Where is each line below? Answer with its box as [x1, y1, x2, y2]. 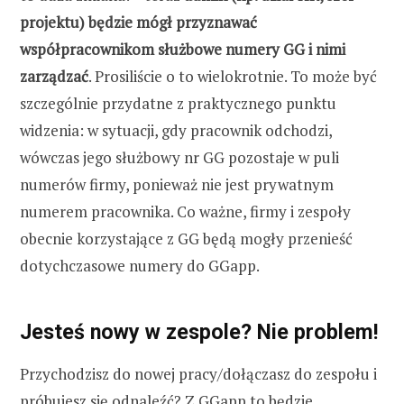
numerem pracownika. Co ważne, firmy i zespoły [20, 201, 351, 223]
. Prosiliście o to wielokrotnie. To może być [88, 66, 377, 87]
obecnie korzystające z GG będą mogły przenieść [20, 228, 353, 250]
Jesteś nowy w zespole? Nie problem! [20, 318, 379, 344]
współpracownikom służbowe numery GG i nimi [20, 39, 345, 60]
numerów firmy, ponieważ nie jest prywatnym [20, 174, 334, 196]
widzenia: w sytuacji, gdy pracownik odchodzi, [20, 120, 332, 142]
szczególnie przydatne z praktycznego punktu [20, 93, 336, 115]
